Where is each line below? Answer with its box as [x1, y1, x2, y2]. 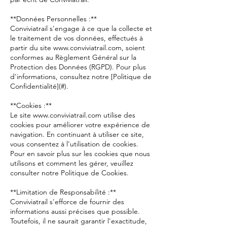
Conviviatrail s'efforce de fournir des [10, 197, 124, 206]
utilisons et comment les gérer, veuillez [10, 159, 133, 168]
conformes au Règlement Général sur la [10, 53, 136, 62]
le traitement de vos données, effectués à [10, 33, 143, 43]
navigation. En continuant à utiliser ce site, [10, 130, 144, 139]
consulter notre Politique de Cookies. [10, 168, 129, 177]
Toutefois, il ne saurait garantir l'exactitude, [10, 216, 147, 225]
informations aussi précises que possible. [10, 207, 140, 216]
